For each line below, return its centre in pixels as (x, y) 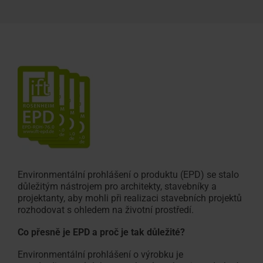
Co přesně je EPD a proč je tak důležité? (101, 232)
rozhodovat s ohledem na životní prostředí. (106, 210)
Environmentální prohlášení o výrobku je (100, 255)
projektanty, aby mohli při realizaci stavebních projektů (130, 198)
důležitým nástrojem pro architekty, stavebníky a (117, 187)
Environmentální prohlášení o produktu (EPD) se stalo (128, 175)
